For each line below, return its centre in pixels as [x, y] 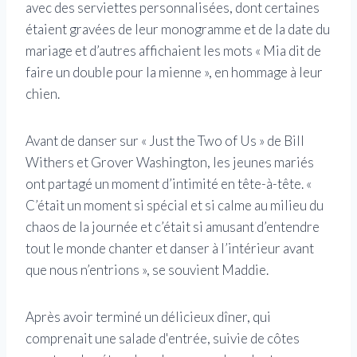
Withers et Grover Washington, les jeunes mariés [170, 163]
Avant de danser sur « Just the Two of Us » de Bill [165, 141]
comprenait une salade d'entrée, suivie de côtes [163, 339]
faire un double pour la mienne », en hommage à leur [174, 73]
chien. [43, 94]
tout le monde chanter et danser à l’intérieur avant [170, 249]
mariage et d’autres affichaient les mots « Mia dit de [173, 51]
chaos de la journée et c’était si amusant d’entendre [173, 227]
